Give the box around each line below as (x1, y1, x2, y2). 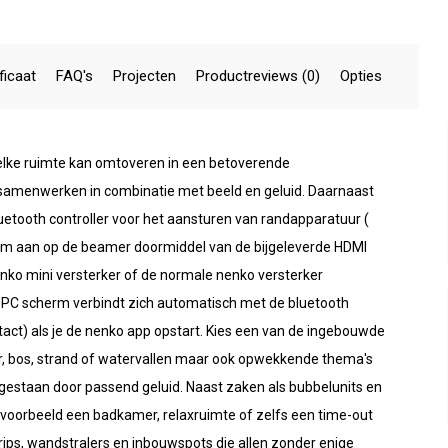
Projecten (113, 67, 176, 85)
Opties (340, 67, 382, 85)
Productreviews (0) (196, 67, 320, 85)
